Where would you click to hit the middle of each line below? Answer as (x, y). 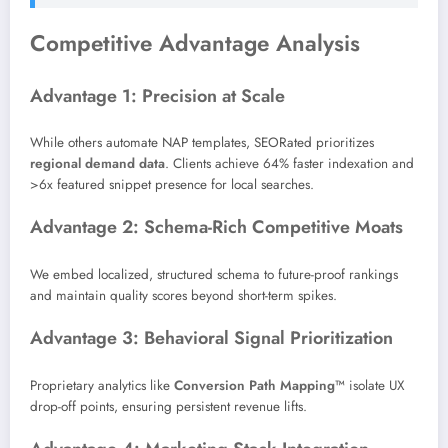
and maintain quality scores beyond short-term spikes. (183, 295)
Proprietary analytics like (102, 385)
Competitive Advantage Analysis (195, 43)
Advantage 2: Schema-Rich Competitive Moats (216, 227)
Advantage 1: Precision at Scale (157, 95)
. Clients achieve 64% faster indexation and (289, 164)
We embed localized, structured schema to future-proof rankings (214, 274)
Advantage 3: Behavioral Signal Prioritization (211, 338)
